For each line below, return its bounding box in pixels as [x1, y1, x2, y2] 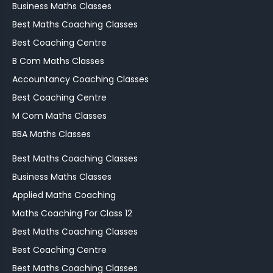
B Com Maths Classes [12, 55, 104, 68]
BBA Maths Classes [12, 128, 91, 141]
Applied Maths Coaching [12, 189, 116, 202]
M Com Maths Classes [12, 110, 107, 122]
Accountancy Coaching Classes [12, 73, 149, 86]
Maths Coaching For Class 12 [12, 207, 132, 220]
